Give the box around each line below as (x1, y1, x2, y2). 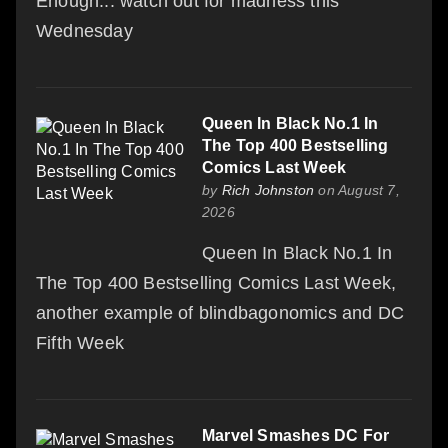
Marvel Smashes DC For (202, 426, 390, 444)
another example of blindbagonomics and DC (36, 302, 405, 323)
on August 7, (314, 181, 400, 198)
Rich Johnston (221, 181, 315, 198)
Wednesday (36, 20, 133, 41)
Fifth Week (36, 332, 124, 353)
